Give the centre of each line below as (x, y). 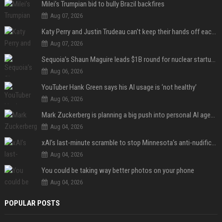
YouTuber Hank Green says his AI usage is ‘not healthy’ (119, 87)
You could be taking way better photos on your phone (118, 171)
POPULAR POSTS (32, 203)
